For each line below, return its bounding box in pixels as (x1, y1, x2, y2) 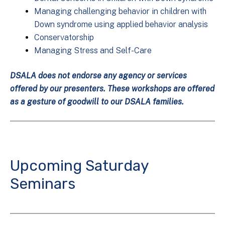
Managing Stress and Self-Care (34, 46, 152, 56)
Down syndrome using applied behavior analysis (34, 20, 208, 30)
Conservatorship (34, 33, 94, 43)
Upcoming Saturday (10, 157, 149, 175)
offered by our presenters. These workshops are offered (10, 84, 214, 94)
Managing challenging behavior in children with (34, 7, 206, 17)
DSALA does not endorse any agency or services (10, 71, 187, 81)
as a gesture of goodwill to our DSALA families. (10, 97, 184, 107)
